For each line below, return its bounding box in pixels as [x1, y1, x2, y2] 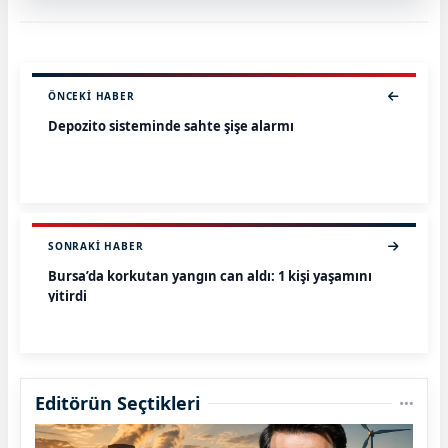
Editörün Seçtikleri [35, 391, 200, 416]
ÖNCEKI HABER [48, 89, 135, 104]
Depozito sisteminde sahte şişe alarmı [48, 117, 294, 136]
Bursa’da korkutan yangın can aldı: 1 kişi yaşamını [48, 267, 372, 286]
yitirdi [48, 287, 87, 306]
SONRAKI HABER [48, 239, 144, 254]
